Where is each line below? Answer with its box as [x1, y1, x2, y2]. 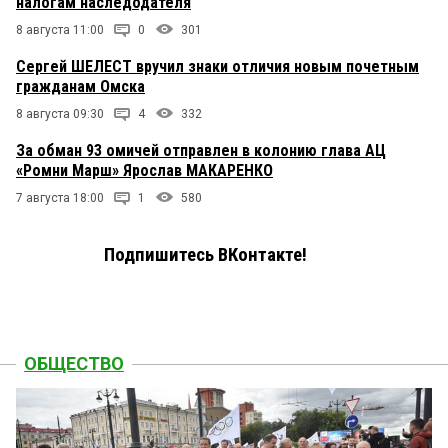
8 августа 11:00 [16, 22, 104, 37]
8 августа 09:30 [16, 106, 104, 121]
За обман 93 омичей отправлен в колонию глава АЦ [16, 140, 386, 160]
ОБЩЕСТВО [24, 352, 124, 374]
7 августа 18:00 [16, 190, 104, 205]
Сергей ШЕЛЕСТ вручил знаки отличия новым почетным [16, 56, 419, 76]
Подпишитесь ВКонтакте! [104, 243, 307, 266]
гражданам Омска [16, 76, 145, 96]
